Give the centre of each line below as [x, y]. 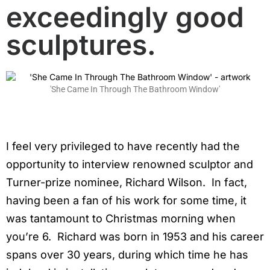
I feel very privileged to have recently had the [123, 146]
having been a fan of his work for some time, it [126, 201]
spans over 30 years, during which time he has [127, 255]
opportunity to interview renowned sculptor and [130, 165]
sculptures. [81, 45]
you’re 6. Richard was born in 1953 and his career [135, 237]
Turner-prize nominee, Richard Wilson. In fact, [127, 183]
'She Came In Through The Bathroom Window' [135, 89]
